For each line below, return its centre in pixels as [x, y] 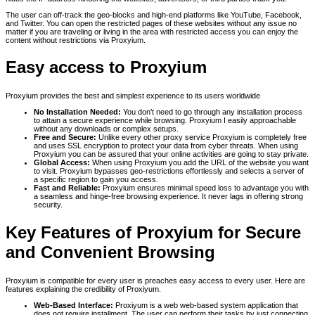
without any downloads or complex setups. [106, 129]
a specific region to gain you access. [96, 180]
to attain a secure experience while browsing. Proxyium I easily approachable [165, 121]
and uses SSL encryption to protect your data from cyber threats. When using [166, 146]
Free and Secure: [65, 137]
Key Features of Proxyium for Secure [153, 233]
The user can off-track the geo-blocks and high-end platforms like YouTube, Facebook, [154, 14]
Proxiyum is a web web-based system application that [206, 306]
